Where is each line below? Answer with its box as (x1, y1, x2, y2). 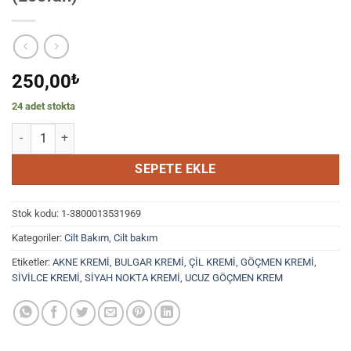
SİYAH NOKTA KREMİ (85, 271, 180, 284)
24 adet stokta (12, 100, 75, 113)
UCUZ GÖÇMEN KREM (185, 271, 283, 284)
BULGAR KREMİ (114, 255, 184, 268)
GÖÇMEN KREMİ (241, 255, 314, 268)
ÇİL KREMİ (189, 255, 236, 268)
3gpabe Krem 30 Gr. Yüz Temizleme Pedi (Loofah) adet (11, 124, 284, 138)
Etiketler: (12, 255, 52, 268)
